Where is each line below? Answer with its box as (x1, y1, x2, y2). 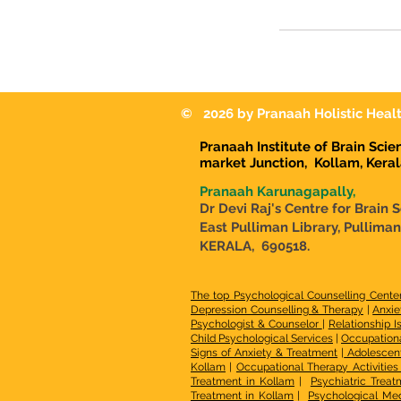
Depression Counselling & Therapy (191, 303, 363, 316)
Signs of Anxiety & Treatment (191, 346, 338, 359)
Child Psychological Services (191, 332, 333, 345)
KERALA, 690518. (200, 238, 310, 254)
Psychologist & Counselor (191, 318, 322, 330)
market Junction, (200, 155, 311, 171)
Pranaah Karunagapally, (200, 183, 355, 200)
